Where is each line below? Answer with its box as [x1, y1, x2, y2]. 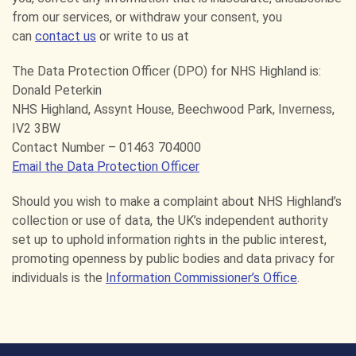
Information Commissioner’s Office [106, 270, 297, 285]
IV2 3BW [12, 121, 60, 136]
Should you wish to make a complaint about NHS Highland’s [12, 194, 342, 209]
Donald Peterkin [12, 83, 102, 98]
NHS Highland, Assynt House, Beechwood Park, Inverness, [12, 102, 335, 117]
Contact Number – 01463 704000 [12, 140, 201, 155]
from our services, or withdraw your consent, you [12, 10, 282, 25]
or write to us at [96, 29, 189, 44]
